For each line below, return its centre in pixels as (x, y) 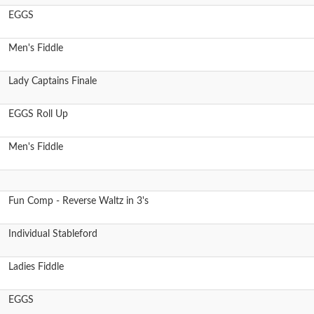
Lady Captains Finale (53, 81)
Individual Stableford (53, 234)
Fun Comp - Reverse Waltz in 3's (78, 201)
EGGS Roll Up (38, 114)
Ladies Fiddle (36, 267)
